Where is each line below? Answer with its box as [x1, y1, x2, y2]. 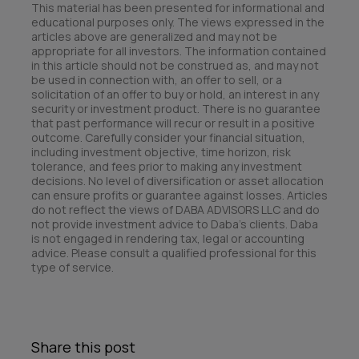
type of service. [31, 259, 114, 275]
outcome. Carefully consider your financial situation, [31, 129, 305, 145]
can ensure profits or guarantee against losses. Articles [31, 187, 328, 203]
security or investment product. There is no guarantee [31, 100, 321, 116]
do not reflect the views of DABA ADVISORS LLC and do [31, 201, 320, 217]
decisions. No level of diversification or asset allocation [31, 172, 324, 188]
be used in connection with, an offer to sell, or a [31, 71, 282, 87]
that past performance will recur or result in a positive [31, 115, 315, 131]
